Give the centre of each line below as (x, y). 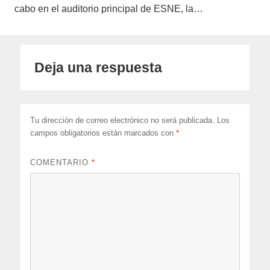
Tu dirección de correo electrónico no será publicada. (123, 121)
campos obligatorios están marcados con (103, 133)
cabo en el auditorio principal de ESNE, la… (109, 9)
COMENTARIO (61, 163)
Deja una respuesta (99, 68)
